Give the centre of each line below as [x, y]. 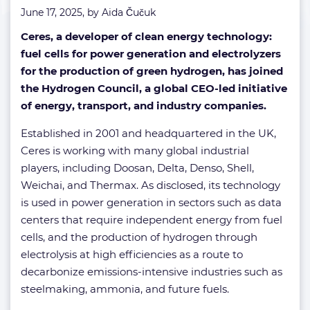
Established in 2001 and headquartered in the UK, [148, 133]
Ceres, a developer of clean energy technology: [146, 36]
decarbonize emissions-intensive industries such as [152, 272]
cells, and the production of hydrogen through [139, 237]
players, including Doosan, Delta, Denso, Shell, [137, 168]
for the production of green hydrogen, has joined [152, 71]
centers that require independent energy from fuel [152, 220]
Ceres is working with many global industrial [135, 151]
